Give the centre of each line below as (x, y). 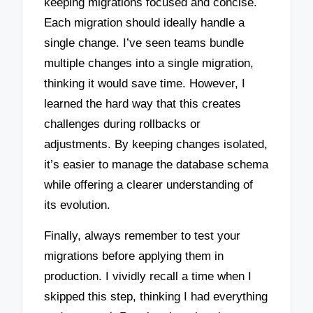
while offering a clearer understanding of (149, 184)
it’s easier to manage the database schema (156, 164)
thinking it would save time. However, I (145, 83)
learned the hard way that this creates (143, 103)
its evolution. (78, 205)
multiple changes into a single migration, (149, 63)
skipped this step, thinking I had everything (156, 297)
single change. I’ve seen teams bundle (144, 43)
